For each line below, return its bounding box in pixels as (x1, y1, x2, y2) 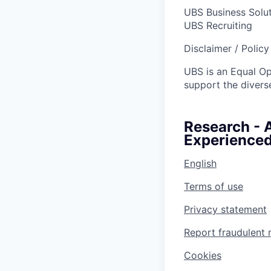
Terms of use (184, 180, 243, 192)
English (184, 157, 217, 169)
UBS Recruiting (184, 19, 252, 31)
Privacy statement (184, 203, 267, 215)
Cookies (184, 249, 221, 261)
